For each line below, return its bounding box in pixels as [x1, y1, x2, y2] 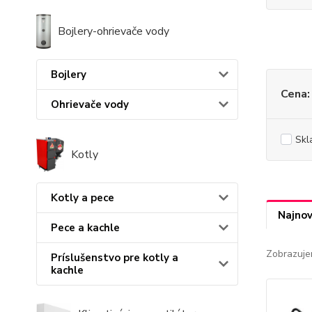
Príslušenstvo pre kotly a [51, 251, 178, 265]
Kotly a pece [51, 191, 114, 205]
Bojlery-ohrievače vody [57, 24, 169, 39]
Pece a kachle [51, 221, 120, 235]
